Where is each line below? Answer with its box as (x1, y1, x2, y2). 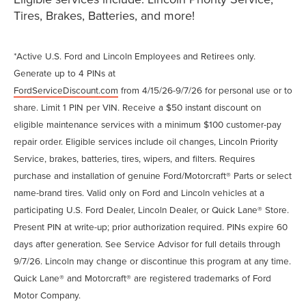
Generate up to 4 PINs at (14, 66, 115, 80)
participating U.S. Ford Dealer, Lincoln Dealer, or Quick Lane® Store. (14, 203, 289, 217)
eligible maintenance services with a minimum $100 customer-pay (14, 117, 281, 131)
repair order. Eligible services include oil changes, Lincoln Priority (14, 135, 278, 148)
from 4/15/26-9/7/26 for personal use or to (118, 83, 292, 97)
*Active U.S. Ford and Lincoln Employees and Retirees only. (14, 49, 255, 63)
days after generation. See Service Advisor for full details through (14, 237, 281, 251)
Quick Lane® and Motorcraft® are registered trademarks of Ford (14, 271, 271, 285)
